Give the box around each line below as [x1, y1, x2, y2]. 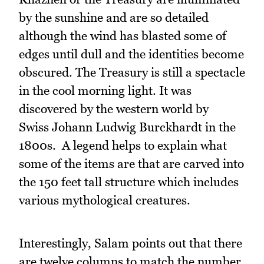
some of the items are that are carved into [19, 156, 244, 171]
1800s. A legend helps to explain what [19, 138, 227, 153]
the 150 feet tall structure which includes [19, 174, 239, 190]
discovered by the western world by [19, 101, 209, 117]
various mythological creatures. [19, 193, 190, 208]
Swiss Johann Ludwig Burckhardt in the [19, 120, 236, 135]
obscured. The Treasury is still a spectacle [19, 65, 245, 80]
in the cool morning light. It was [19, 83, 192, 98]
